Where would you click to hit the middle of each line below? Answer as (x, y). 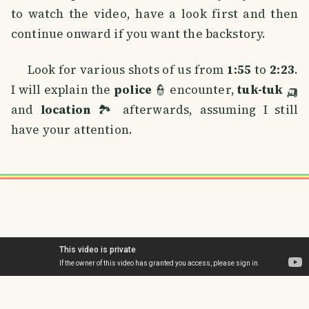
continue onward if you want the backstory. (139, 33)
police (133, 89)
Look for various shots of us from (119, 69)
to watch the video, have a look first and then (154, 13)
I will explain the (63, 89)
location (66, 109)
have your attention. (72, 129)
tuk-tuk (260, 89)
